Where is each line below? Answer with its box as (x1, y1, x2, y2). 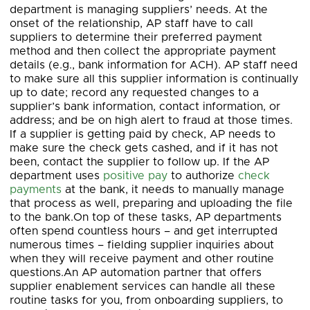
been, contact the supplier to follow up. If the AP (10, 156, 269, 167)
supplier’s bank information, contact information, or (10, 101, 280, 112)
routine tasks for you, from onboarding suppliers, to (10, 295, 283, 306)
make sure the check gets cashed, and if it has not (10, 143, 278, 154)
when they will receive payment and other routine (10, 253, 274, 264)
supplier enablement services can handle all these (10, 281, 275, 292)
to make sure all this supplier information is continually (10, 73, 298, 84)
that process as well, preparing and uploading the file (10, 198, 293, 209)
